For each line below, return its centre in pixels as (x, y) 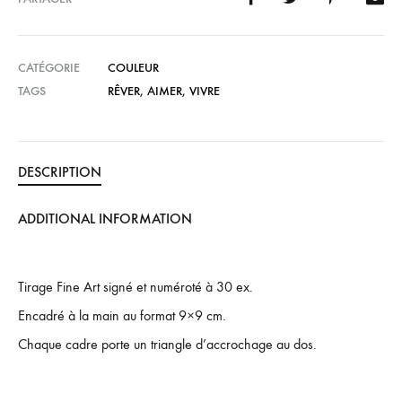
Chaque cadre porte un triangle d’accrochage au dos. (167, 344)
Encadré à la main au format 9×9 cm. (122, 315)
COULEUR (133, 68)
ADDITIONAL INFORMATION (105, 218)
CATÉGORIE (49, 68)
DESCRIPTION (60, 172)
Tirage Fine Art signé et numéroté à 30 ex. (135, 287)
